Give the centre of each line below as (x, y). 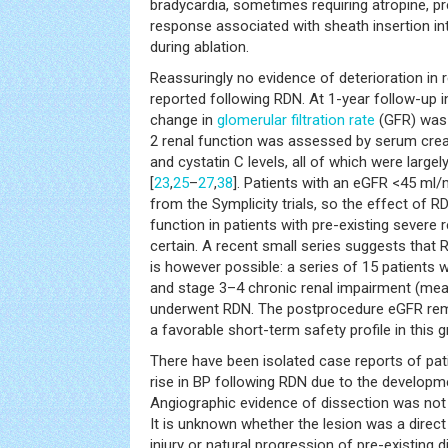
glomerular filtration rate (296, 120)
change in (183, 120)
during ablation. (199, 47)
